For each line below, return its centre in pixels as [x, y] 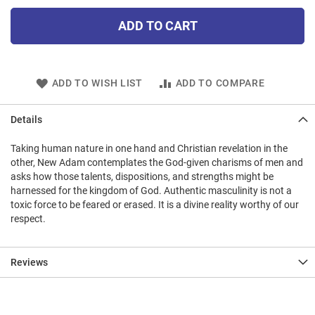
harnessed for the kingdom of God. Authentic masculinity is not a [151, 191]
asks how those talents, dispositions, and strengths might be [142, 177]
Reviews [29, 263]
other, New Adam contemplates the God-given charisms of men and [157, 163]
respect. [28, 219]
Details [26, 120]
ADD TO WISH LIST [97, 83]
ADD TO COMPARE [220, 83]
